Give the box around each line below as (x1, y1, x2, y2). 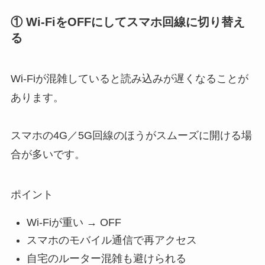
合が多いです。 (10, 148, 85, 161)
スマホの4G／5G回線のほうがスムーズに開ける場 (10, 130, 252, 142)
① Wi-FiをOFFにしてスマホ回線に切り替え (10, 15, 245, 28)
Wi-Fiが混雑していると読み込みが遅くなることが (10, 73, 248, 85)
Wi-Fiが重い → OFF (26, 216, 121, 228)
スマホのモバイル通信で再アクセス (26, 234, 197, 247)
